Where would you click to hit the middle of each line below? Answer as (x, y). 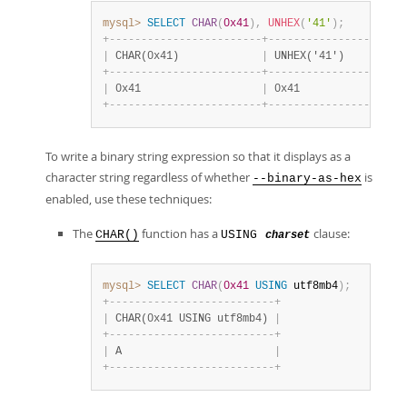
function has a (180, 233)
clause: (330, 233)
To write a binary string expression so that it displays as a (198, 156)
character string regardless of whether (149, 177)
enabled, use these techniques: (129, 199)
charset (288, 235)
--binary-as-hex (307, 179)
